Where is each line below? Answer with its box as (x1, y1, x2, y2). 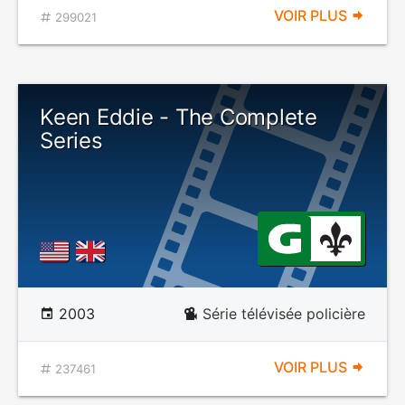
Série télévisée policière (202, 305, 365, 323)
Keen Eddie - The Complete (40, 104, 317, 130)
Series (40, 127, 103, 154)
